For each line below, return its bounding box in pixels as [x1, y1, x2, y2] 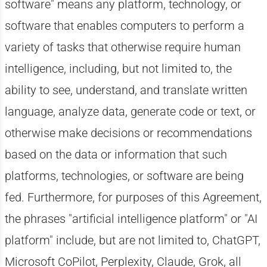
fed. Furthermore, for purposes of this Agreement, [4, 190, 262, 204]
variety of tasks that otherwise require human [4, 40, 241, 54]
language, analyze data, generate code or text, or [4, 104, 256, 119]
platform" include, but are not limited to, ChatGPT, [4, 233, 260, 247]
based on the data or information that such [4, 147, 227, 162]
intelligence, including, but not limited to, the [4, 61, 232, 76]
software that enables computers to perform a [4, 18, 244, 33]
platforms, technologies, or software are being [4, 169, 244, 183]
